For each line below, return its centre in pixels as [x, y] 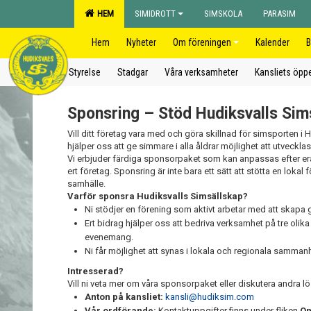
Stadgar [133, 72]
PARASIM [279, 14]
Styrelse [85, 72]
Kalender [272, 42]
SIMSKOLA [223, 14]
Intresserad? [95, 271]
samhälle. [86, 184]
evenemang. [109, 237]
